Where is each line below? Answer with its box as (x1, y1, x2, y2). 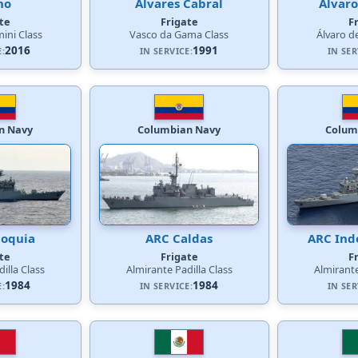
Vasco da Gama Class (129, 26, 229, 42)
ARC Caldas (145, 229, 213, 246)
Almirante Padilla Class (125, 261, 233, 276)
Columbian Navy (137, 121, 221, 137)
